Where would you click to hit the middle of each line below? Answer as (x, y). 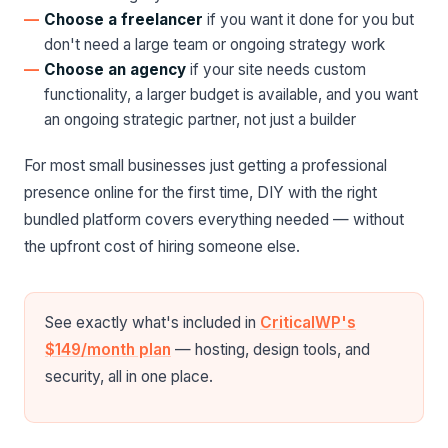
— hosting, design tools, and (270, 349)
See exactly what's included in (152, 322)
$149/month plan (108, 349)
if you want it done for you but (308, 19)
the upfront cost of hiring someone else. (162, 246)
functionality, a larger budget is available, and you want (231, 94)
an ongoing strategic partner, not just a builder (200, 119)
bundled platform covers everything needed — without (214, 219)
